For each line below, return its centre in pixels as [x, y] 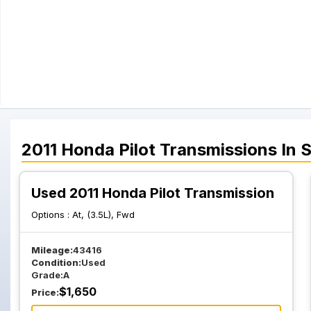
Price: [45, 292]
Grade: [47, 275]
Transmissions [218, 150]
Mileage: [52, 250]
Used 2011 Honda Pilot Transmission [153, 193]
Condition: [56, 262]
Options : [52, 215]
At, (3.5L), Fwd [103, 215]
